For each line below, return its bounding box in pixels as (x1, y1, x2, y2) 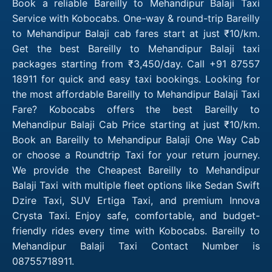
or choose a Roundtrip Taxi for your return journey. (12, 148, 260, 161)
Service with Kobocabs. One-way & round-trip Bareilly (12, 12, 260, 24)
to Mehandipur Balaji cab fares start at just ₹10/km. (12, 27, 260, 39)
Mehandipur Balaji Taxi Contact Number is (12, 239, 260, 252)
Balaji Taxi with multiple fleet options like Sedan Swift (12, 178, 260, 191)
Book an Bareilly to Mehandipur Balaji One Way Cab (12, 133, 260, 146)
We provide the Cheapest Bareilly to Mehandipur (12, 163, 260, 176)
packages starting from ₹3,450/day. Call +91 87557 (12, 57, 260, 70)
